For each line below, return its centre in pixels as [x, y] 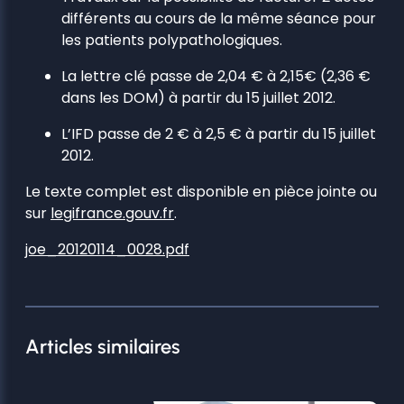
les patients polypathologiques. [172, 41]
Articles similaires [103, 347]
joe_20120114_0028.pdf [107, 250]
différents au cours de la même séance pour [219, 19]
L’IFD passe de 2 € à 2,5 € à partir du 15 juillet [219, 134]
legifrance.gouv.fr [112, 214]
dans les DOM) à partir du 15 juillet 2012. [198, 98]
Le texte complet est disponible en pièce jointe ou [201, 192]
